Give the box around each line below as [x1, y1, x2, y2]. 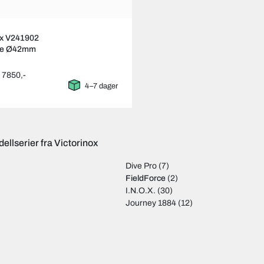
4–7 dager [84, 82, 118, 91]
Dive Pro [125, 161, 157, 171]
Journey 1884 [125, 199, 176, 208]
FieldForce [125, 174, 166, 183]
